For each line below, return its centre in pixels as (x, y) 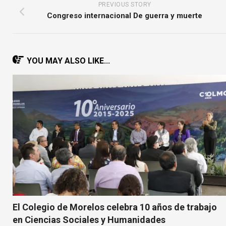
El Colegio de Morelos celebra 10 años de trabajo (115, 207)
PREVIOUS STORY (125, 5)
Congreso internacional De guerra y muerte (125, 16)
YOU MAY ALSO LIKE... (68, 61)
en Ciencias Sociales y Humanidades (89, 219)
